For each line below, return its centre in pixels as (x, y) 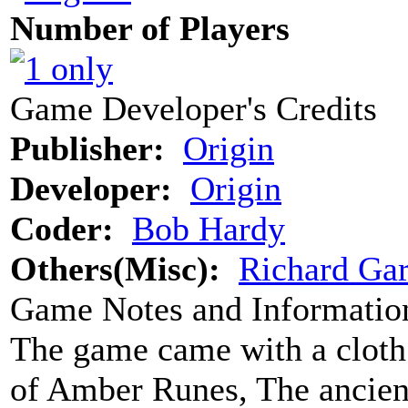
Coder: (62, 228)
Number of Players (150, 28)
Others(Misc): (115, 268)
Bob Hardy (209, 228)
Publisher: (87, 148)
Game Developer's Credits (194, 108)
